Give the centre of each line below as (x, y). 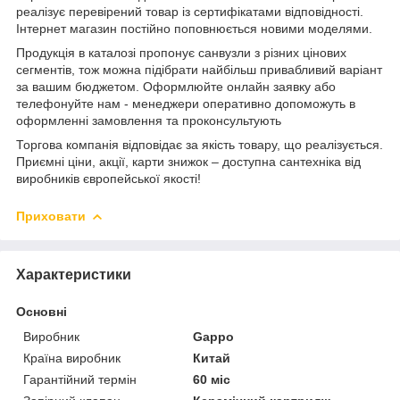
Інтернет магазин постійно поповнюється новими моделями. (194, 29)
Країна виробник (72, 358)
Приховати (51, 217)
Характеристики (74, 274)
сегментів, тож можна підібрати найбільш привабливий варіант (199, 70)
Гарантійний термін (80, 379)
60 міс (212, 379)
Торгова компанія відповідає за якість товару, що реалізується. (200, 145)
